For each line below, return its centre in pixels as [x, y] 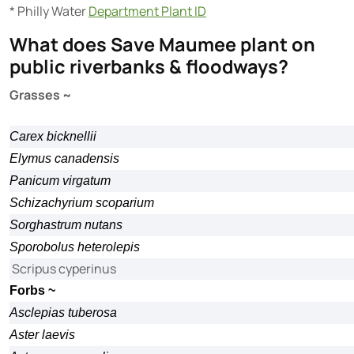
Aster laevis [42, 335]
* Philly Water [49, 11]
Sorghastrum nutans [66, 225]
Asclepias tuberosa [63, 313]
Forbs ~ [32, 290]
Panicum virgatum [60, 181]
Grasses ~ [40, 95]
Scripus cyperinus [63, 269]
